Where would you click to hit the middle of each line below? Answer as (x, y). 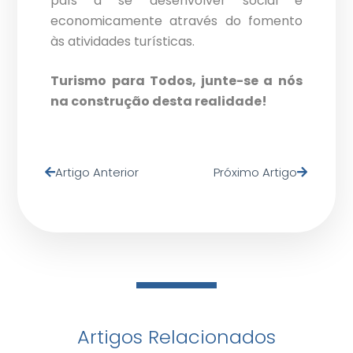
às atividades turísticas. (123, 42)
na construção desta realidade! (159, 102)
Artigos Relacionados (176, 337)
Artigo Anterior (97, 173)
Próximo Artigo (255, 173)
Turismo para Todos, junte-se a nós (176, 81)
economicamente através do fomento (176, 21)
